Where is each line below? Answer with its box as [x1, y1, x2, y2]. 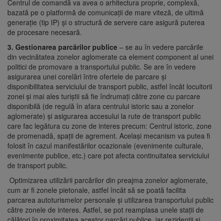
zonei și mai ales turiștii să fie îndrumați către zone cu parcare [7, 91, 200, 101]
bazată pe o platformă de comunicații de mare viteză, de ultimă [7, 7, 204, 17]
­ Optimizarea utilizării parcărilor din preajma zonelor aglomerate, [7, 175, 208, 185]
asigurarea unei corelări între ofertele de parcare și [7, 71, 166, 81]
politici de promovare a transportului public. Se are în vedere [7, 61, 196, 72]
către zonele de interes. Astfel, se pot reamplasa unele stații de [7, 204, 204, 215]
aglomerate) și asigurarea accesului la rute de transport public [7, 110, 201, 121]
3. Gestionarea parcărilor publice [7, 41, 117, 52]
